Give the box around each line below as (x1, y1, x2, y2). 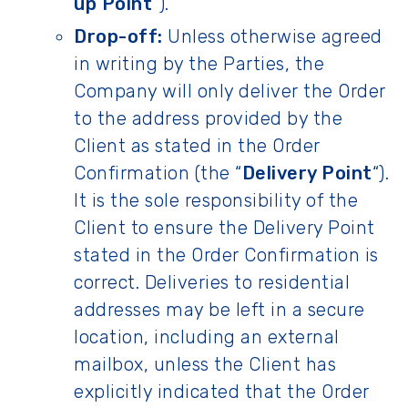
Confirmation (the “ (74, 162, 242, 184)
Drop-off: (74, 25, 163, 47)
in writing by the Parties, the (74, 53, 324, 75)
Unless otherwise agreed (162, 25, 382, 47)
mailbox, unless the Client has (74, 353, 336, 375)
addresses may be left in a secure (74, 299, 365, 321)
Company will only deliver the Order (74, 80, 386, 102)
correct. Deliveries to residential (74, 271, 350, 293)
